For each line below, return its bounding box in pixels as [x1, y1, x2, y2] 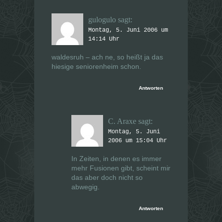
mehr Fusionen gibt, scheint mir [71, 164, 170, 172]
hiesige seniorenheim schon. [52, 62, 141, 71]
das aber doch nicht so [71, 173, 143, 182]
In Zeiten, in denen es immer [71, 155, 162, 163]
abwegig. [71, 183, 100, 191]
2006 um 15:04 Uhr [108, 137, 167, 145]
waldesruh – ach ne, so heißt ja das [52, 53, 163, 61]
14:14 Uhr [88, 36, 119, 43]
